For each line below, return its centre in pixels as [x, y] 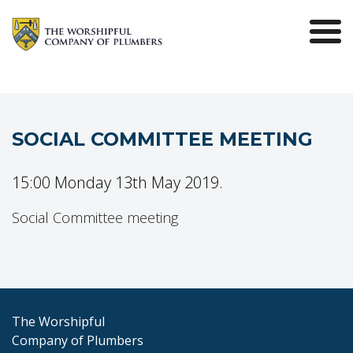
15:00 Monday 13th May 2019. [117, 183]
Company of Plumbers [78, 340]
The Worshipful [58, 321]
